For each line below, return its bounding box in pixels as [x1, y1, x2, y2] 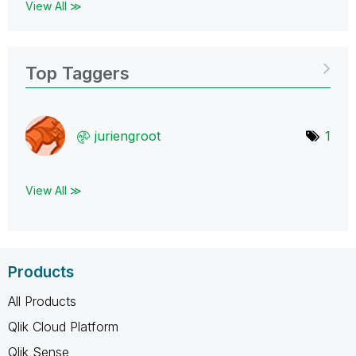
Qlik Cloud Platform [8, 318, 118, 335]
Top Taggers [25, 62, 130, 83]
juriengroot [95, 127, 161, 144]
